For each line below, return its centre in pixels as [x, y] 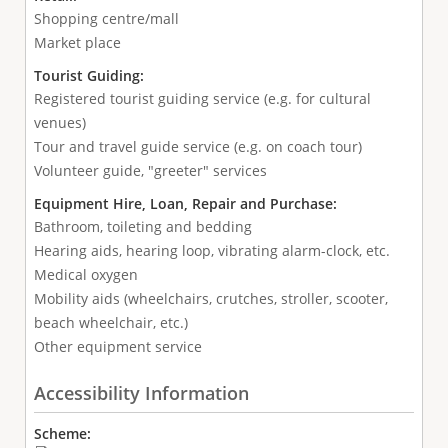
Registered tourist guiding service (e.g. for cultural [202, 99]
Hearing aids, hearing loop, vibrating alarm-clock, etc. [211, 251]
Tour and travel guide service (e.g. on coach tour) [197, 147]
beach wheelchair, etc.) [110, 323]
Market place [77, 43]
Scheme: [64, 433]
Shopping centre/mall [106, 19]
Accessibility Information [141, 392]
